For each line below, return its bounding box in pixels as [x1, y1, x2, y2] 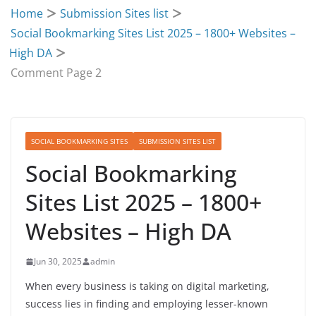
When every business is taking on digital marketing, [25, 279, 269, 293]
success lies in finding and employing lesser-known [25, 297, 268, 310]
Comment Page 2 [11, 65, 102, 80]
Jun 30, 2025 [34, 255, 82, 267]
